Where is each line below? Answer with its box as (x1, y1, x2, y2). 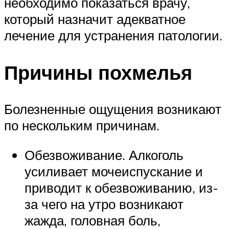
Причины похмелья (4, 59, 192, 85)
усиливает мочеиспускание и (25, 163, 203, 180)
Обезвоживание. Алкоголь (25, 147, 184, 164)
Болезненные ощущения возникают (4, 101, 221, 118)
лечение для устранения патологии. (4, 27, 222, 43)
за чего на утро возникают (25, 196, 184, 213)
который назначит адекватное (4, 10, 186, 27)
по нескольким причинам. (4, 117, 159, 134)
